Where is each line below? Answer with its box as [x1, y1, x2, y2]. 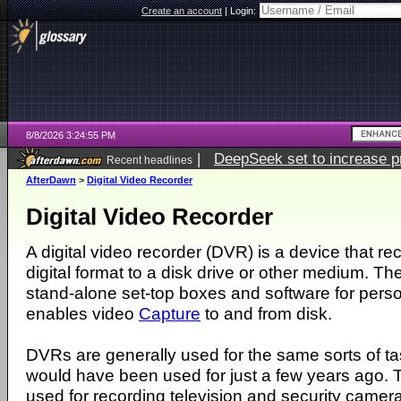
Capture [139, 303, 200, 323]
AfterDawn [26, 175, 76, 185]
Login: [230, 5, 259, 16]
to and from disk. [200, 303, 332, 323]
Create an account [141, 5, 222, 16]
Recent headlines [107, 154, 192, 166]
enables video [26, 303, 139, 323]
